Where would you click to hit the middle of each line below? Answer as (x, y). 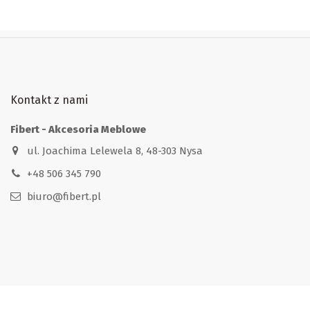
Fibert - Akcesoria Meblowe (78, 130)
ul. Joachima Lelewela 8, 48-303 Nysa (115, 151)
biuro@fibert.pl (64, 196)
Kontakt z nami (49, 100)
